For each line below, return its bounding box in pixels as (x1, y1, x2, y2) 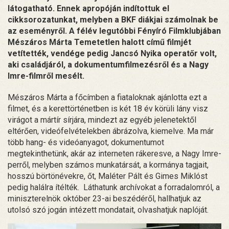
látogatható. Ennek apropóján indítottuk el (8, 3, 169, 13)
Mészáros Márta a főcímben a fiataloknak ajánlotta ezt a (8, 92, 207, 102)
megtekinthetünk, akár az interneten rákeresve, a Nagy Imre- (8, 148, 221, 158)
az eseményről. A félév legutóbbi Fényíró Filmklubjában (8, 26, 221, 36)
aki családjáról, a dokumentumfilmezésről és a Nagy (8, 59, 209, 70)
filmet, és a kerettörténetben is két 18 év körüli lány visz (8, 103, 208, 113)
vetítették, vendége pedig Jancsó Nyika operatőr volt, (8, 48, 217, 58)
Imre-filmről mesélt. (8, 71, 84, 81)
